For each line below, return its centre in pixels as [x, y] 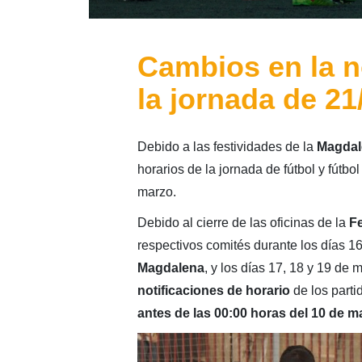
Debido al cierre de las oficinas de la [243, 222]
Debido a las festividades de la [227, 146]
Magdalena [170, 267]
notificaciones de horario [213, 290]
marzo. [156, 192]
